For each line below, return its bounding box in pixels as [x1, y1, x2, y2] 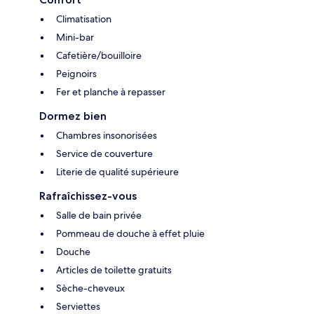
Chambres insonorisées [56, 128, 157, 142]
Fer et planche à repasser [56, 85, 165, 98]
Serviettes [56, 299, 100, 313]
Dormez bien [39, 109, 107, 123]
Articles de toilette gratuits [56, 263, 172, 276]
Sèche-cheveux [56, 281, 125, 294]
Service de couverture [56, 146, 153, 160]
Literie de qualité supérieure [56, 165, 179, 178]
